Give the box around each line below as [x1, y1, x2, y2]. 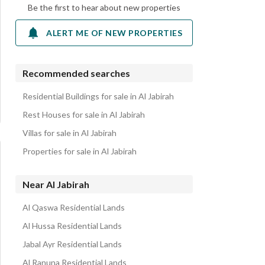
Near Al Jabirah [22, 179, 89, 190]
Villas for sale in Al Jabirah [22, 128, 117, 138]
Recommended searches [22, 67, 130, 79]
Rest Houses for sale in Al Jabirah [22, 109, 145, 119]
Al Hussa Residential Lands [22, 221, 122, 231]
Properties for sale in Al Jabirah [22, 146, 137, 156]
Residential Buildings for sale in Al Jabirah [22, 91, 174, 101]
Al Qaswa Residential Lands [22, 202, 125, 212]
